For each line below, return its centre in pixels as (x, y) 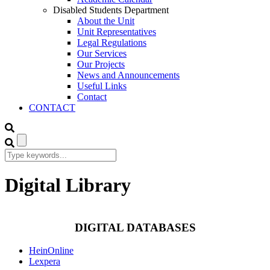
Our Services (102, 53)
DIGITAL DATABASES (135, 227)
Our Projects (101, 64)
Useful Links (102, 86)
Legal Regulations (112, 42)
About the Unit (106, 21)
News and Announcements (128, 75)
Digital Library (68, 185)
